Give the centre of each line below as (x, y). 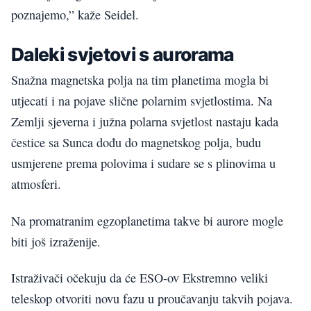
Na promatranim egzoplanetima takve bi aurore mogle (147, 220)
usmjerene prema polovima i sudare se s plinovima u (143, 163)
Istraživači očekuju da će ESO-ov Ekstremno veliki (140, 278)
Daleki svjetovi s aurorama (123, 54)
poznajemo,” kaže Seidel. (75, 15)
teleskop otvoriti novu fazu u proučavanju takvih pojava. (152, 299)
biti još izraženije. (56, 241)
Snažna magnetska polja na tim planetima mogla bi (140, 80)
